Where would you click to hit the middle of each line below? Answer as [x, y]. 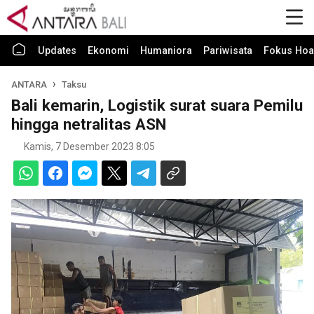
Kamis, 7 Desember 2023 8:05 [89, 146]
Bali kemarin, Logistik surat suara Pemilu [157, 105]
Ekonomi [108, 51]
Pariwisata [228, 51]
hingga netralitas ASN [89, 124]
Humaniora [166, 51]
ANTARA [30, 84]
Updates [57, 51]
